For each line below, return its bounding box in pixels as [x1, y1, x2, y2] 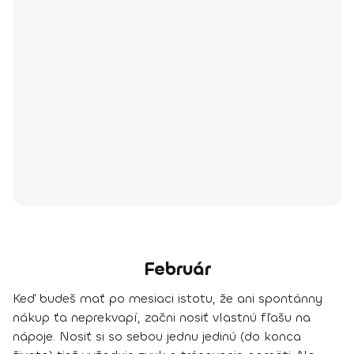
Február [143, 256, 211, 281]
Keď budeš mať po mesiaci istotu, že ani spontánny [13, 289, 322, 307]
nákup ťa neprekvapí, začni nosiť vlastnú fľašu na [13, 308, 311, 326]
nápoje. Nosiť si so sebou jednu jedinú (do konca [13, 327, 301, 345]
